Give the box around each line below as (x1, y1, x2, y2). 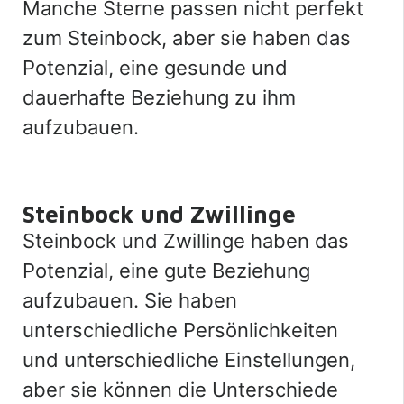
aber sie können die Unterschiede (23, 378, 338, 402)
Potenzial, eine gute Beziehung (23, 259, 310, 283)
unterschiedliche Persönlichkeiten (23, 318, 338, 343)
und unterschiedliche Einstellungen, (23, 348, 355, 372)
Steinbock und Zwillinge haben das (23, 229, 349, 253)
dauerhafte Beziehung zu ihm (23, 86, 296, 110)
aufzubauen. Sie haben (23, 289, 237, 313)
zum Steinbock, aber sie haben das (23, 26, 351, 50)
